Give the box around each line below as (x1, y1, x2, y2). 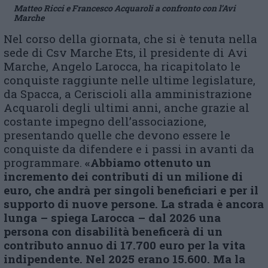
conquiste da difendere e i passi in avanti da (4, 141, 254, 157)
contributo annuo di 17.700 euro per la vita (4, 237, 245, 253)
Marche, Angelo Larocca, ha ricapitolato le (4, 59, 240, 74)
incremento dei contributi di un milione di (4, 169, 243, 184)
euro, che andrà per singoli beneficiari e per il (4, 182, 258, 198)
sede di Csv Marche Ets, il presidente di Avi (4, 45, 248, 60)
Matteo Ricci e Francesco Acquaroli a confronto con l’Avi (14, 2, 236, 14)
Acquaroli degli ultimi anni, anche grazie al (4, 100, 249, 115)
